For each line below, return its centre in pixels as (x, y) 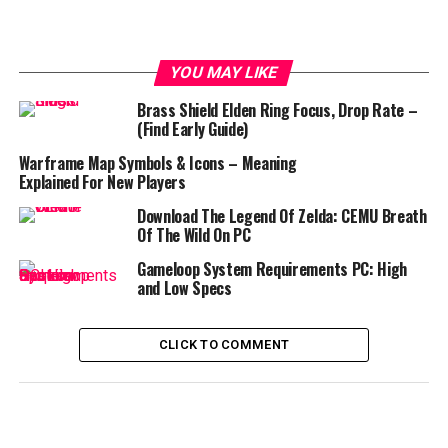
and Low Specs (184, 288)
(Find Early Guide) (192, 129)
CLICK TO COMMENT (224, 344)
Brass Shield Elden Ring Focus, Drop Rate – (277, 110)
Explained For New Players (102, 182)
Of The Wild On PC (193, 235)
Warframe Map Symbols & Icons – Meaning (157, 163)
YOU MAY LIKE (224, 72)
